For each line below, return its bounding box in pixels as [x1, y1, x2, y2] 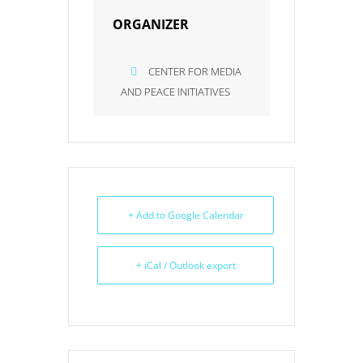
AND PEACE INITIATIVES [121, 84, 230, 99]
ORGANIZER [113, 15, 189, 33]
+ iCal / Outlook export [135, 258, 236, 272]
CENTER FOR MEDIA [148, 64, 241, 79]
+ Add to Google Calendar [127, 208, 244, 222]
